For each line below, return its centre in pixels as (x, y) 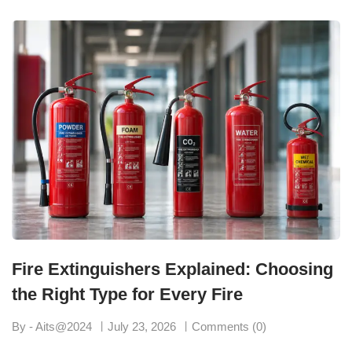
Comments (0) (229, 326)
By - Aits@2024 (52, 326)
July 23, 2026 (142, 326)
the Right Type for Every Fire (127, 294)
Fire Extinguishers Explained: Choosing (172, 269)
